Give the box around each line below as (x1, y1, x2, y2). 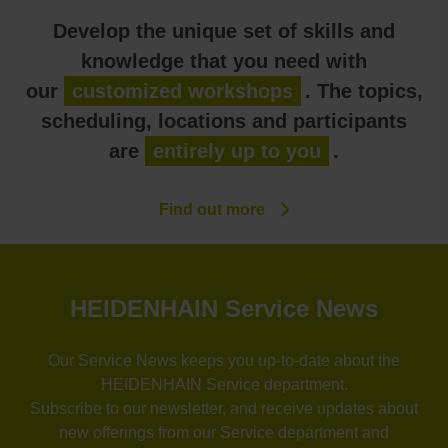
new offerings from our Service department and (59, 423, 389, 441)
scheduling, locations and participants (41, 109, 407, 132)
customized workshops (71, 79, 293, 102)
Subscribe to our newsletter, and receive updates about (30, 399, 418, 417)
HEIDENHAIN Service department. (100, 375, 348, 393)
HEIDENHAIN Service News (70, 294, 378, 322)
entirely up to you (153, 139, 321, 162)
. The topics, (304, 79, 423, 102)
